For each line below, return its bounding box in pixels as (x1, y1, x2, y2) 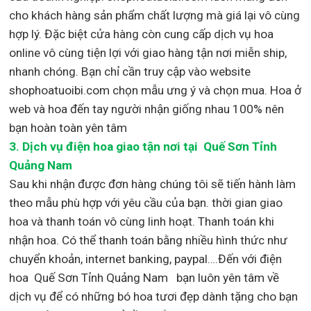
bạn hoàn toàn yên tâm (9, 120, 128, 135)
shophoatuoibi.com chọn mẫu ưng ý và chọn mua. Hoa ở (9, 83, 302, 97)
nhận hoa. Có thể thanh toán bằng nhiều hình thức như (9, 233, 288, 247)
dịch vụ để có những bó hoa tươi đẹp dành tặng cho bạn (9, 289, 299, 303)
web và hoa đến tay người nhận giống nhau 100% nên (9, 101, 285, 116)
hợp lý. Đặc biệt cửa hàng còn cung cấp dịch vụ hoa (9, 26, 274, 41)
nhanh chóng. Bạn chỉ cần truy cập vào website (9, 64, 251, 78)
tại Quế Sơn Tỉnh (180, 139, 278, 153)
